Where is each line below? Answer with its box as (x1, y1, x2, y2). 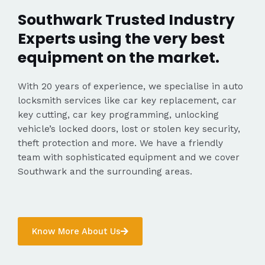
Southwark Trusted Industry (18, 9, 235, 31)
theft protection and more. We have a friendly (18, 138, 223, 149)
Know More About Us (32, 225, 121, 237)
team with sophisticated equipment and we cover (18, 152, 240, 163)
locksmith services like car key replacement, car (18, 95, 237, 106)
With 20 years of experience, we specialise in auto (18, 81, 243, 92)
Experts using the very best (18, 28, 225, 50)
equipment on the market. (18, 47, 219, 69)
